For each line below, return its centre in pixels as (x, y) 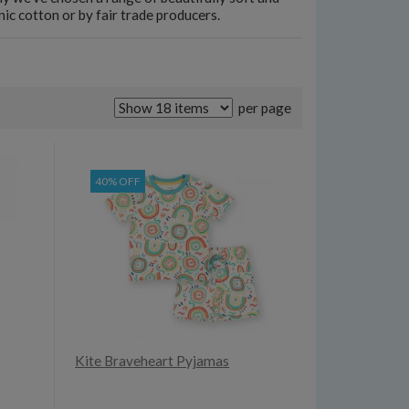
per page (263, 108)
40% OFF (118, 182)
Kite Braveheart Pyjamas (152, 361)
